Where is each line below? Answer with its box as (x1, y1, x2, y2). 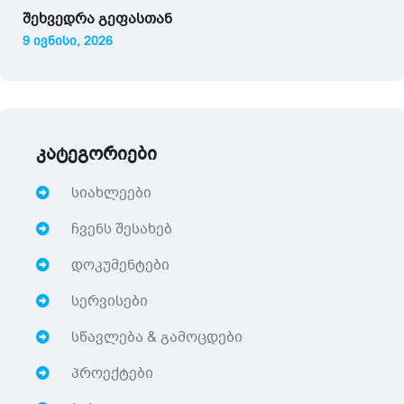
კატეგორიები (36, 142, 157, 167)
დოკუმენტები (68, 255, 170, 276)
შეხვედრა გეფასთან (23, 9, 172, 30)
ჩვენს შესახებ (68, 219, 172, 240)
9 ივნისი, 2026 (23, 32, 113, 50)
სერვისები (68, 291, 148, 312)
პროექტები (68, 363, 153, 384)
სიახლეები (68, 183, 151, 204)
